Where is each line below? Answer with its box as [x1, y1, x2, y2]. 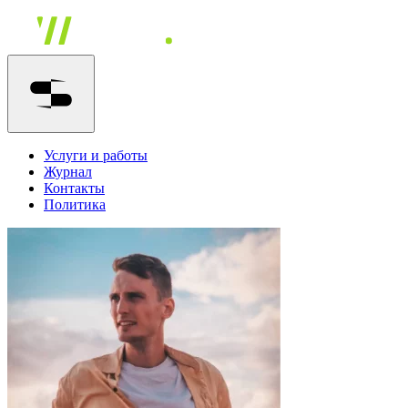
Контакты [44, 180, 105, 196]
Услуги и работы [44, 148, 148, 163]
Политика [44, 197, 106, 212]
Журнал [44, 164, 92, 179]
